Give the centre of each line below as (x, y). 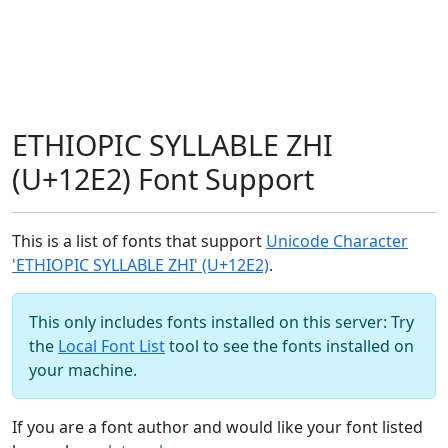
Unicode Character (337, 241)
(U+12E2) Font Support (163, 178)
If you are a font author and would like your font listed (217, 427)
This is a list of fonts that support (139, 241)
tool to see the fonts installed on (289, 346)
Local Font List (111, 346)
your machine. (83, 370)
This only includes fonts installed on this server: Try (221, 322)
